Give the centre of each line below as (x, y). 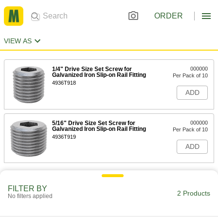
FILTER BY (27, 189)
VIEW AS (18, 41)
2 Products (194, 193)
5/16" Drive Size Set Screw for (94, 123)
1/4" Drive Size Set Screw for (92, 69)
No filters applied (30, 196)
